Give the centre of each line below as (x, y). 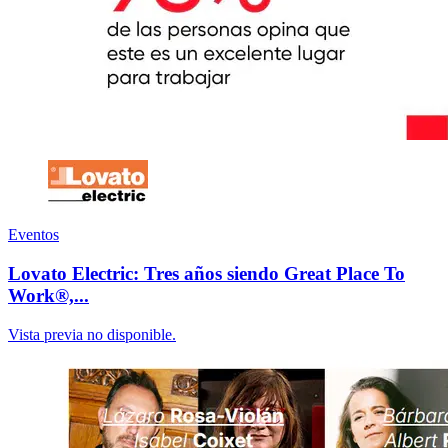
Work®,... (48, 296)
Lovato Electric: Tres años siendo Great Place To (206, 274)
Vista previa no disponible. (92, 334)
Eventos (33, 235)
